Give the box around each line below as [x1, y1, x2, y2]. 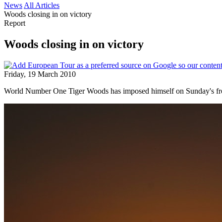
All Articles [24, 1, 59, 9]
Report [4, 19, 25, 27]
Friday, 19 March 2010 [4, 69, 76, 78]
